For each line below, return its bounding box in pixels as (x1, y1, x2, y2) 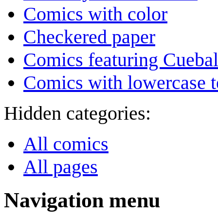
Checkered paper (23, 26, 155, 48)
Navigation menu (4, 188, 160, 213)
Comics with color (23, 3, 167, 25)
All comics (23, 133, 109, 155)
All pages (23, 156, 98, 178)
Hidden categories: (4, 102, 151, 125)
